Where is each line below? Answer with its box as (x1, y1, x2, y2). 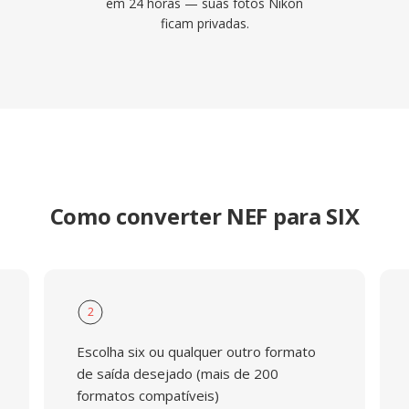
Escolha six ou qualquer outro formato (76, 342, 316, 361)
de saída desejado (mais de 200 (76, 364, 278, 383)
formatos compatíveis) (76, 386, 219, 404)
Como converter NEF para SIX (49, 201, 360, 231)
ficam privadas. (160, 15, 249, 32)
